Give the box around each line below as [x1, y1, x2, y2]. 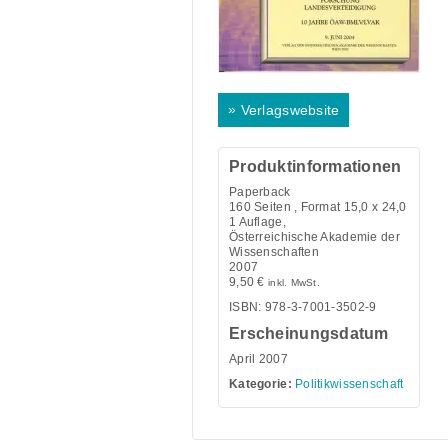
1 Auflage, [229, 214, 286, 229]
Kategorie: [229, 376, 292, 391]
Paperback [229, 184, 291, 199]
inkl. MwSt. [267, 276, 321, 288]
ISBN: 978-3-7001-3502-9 [229, 299, 377, 314]
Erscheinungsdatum [229, 324, 389, 342]
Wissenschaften [229, 244, 319, 259]
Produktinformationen [229, 157, 402, 175]
